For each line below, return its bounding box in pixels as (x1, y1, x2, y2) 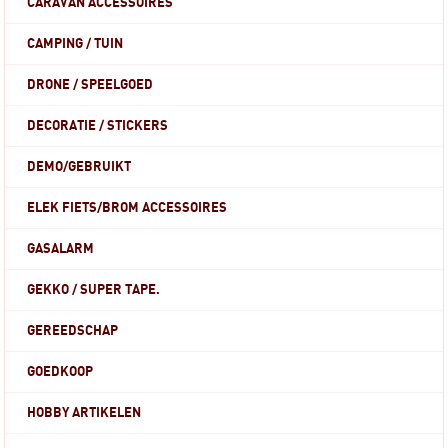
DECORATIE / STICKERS (27, 119, 169, 133)
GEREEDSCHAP (27, 324, 119, 338)
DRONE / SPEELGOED (27, 78, 154, 92)
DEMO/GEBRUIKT (27, 160, 132, 174)
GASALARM (27, 242, 95, 256)
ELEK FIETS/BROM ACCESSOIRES (27, 201, 228, 215)
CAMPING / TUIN (27, 37, 124, 51)
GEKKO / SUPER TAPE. (27, 283, 161, 297)
